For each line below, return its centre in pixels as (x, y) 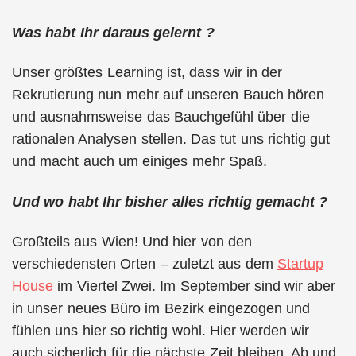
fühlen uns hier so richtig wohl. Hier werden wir (161, 331)
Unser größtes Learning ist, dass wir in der (147, 72)
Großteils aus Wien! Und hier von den (132, 242)
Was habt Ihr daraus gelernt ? (113, 32)
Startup (300, 264)
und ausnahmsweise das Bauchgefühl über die (161, 117)
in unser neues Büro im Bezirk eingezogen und (161, 308)
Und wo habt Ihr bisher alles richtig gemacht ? (170, 201)
